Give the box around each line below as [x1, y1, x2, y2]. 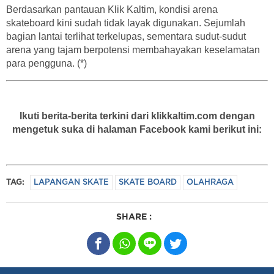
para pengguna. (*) [6, 58, 87, 68]
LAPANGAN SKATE [34, 179, 109, 187]
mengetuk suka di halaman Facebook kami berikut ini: [12, 124, 262, 135]
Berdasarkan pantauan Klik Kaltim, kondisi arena [6, 4, 218, 15]
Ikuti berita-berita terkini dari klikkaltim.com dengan [19, 111, 255, 121]
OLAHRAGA [187, 179, 234, 187]
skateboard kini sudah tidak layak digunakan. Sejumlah [6, 18, 245, 28]
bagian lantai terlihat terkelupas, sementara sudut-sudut [6, 31, 246, 42]
